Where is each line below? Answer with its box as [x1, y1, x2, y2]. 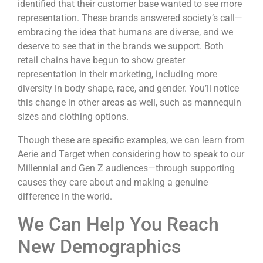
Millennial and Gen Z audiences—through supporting [18, 162, 235, 174]
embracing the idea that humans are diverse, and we [18, 26, 233, 38]
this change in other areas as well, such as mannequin [18, 96, 241, 108]
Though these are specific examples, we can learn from [18, 134, 245, 146]
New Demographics [18, 235, 181, 258]
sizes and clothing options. [18, 110, 131, 122]
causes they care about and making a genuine [18, 176, 208, 188]
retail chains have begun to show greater [18, 54, 185, 66]
